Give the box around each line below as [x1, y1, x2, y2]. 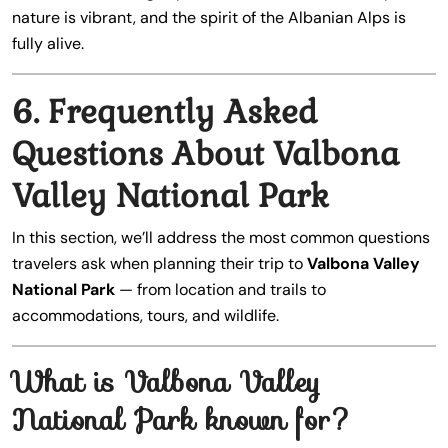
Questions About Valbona [12, 133, 399, 174]
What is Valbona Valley [12, 360, 320, 404]
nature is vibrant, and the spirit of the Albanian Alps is [12, 7, 406, 28]
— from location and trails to [115, 279, 326, 300]
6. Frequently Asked [12, 91, 317, 132]
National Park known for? [12, 398, 353, 442]
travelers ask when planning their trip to [12, 253, 307, 274]
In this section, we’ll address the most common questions [12, 227, 430, 248]
